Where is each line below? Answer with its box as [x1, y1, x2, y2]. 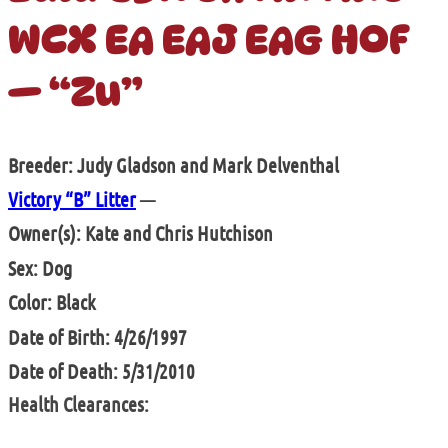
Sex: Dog [8, 255, 72, 280]
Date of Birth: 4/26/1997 [8, 324, 187, 349]
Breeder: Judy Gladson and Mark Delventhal [8, 152, 339, 177]
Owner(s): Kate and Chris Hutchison [8, 221, 273, 246]
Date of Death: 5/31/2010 [8, 358, 195, 383]
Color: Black [8, 290, 96, 315]
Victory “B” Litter [8, 187, 136, 212]
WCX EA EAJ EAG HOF [8, 15, 410, 64]
